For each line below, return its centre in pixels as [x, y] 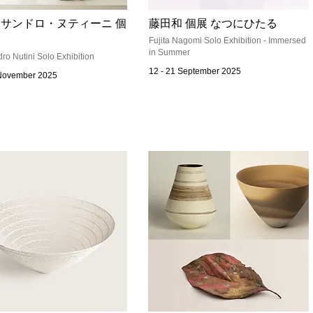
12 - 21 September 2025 [195, 71]
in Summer [169, 52]
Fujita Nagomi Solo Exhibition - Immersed [227, 41]
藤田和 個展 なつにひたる [213, 23]
